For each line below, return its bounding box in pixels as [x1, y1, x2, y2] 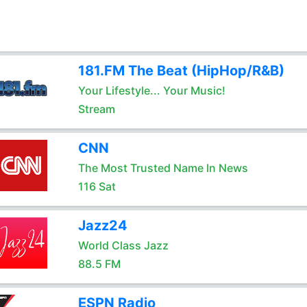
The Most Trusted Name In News [77, 161, 248, 175]
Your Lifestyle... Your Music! [77, 84, 225, 97]
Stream [77, 102, 115, 116]
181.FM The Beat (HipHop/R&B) [77, 62, 284, 79]
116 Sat [77, 180, 116, 193]
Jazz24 [77, 217, 127, 234]
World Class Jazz [77, 238, 169, 252]
